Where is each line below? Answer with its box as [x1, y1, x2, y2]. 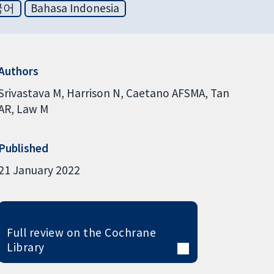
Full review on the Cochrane [7, 224, 157, 240]
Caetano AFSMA [125, 85, 205, 100]
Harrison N [66, 85, 120, 100]
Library [7, 239, 45, 254]
